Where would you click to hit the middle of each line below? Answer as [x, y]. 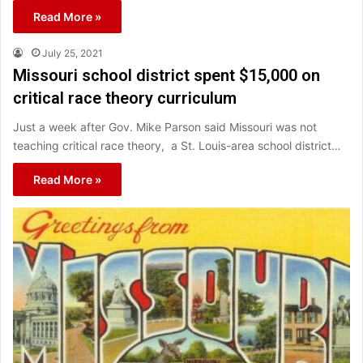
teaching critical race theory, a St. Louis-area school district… [177, 146]
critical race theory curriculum [125, 98]
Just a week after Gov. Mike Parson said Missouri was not [165, 127]
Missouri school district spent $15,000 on [167, 76]
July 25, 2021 [73, 53]
